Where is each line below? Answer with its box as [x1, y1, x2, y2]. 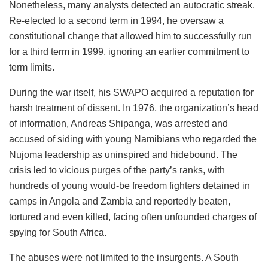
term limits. [9, 62, 54, 72]
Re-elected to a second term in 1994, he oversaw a [9, 15, 224, 26]
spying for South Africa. [9, 227, 106, 237]
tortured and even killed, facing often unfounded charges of [9, 211, 257, 222]
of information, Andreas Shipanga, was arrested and [9, 118, 228, 129]
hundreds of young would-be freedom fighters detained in [9, 180, 250, 191]
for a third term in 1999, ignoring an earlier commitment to [9, 46, 249, 57]
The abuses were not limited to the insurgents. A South [9, 252, 239, 263]
